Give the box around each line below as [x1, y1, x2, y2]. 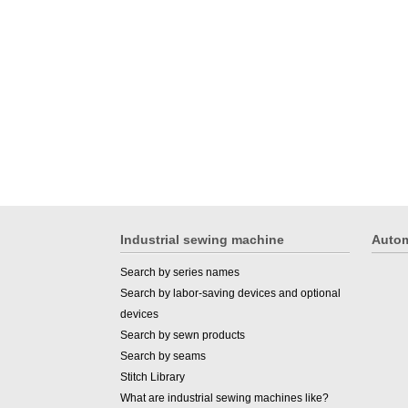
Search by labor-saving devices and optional [120, 286, 341, 300]
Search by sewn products [120, 328, 245, 342]
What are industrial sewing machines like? [120, 391, 329, 404]
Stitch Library [120, 370, 185, 383]
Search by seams [120, 349, 206, 362]
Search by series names [120, 265, 240, 279]
